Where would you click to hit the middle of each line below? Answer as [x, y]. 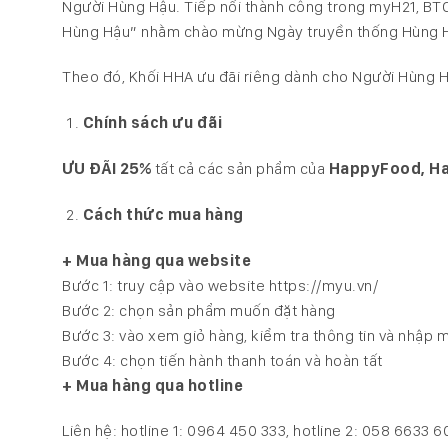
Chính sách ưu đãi [152, 123]
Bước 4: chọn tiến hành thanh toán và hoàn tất [222, 360]
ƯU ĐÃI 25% [108, 168]
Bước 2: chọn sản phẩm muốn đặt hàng [199, 310]
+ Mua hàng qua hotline [152, 385]
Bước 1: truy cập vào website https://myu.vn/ [220, 285]
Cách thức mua [142, 214]
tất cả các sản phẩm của [241, 168]
